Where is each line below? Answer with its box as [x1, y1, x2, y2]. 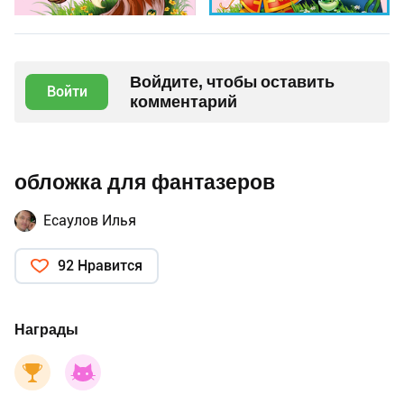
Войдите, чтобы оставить [130, 72, 335, 92]
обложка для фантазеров [14, 170, 275, 196]
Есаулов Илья [43, 212, 136, 230]
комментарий [130, 92, 237, 112]
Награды [14, 321, 78, 339]
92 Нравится [58, 257, 142, 275]
